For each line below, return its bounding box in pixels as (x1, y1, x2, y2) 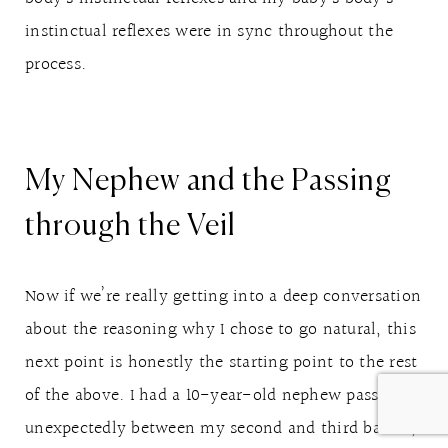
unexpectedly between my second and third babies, (25, 413, 416, 443)
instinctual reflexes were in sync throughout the (25, 16, 393, 46)
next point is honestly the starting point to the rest (25, 347, 418, 377)
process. (25, 49, 86, 79)
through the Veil (25, 211, 236, 242)
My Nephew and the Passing (25, 166, 392, 197)
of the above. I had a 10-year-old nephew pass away (25, 380, 423, 410)
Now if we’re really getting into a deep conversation (25, 281, 421, 311)
